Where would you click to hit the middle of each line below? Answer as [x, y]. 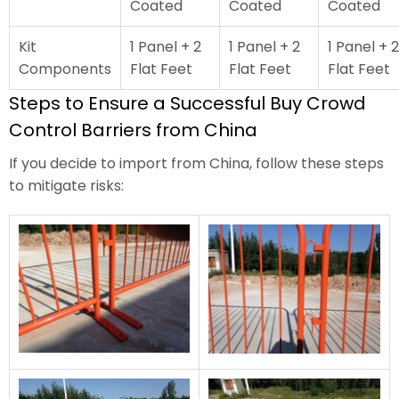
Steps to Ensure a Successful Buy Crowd [187, 104]
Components [65, 69]
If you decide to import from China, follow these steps [196, 164]
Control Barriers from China [133, 130]
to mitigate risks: [66, 186]
